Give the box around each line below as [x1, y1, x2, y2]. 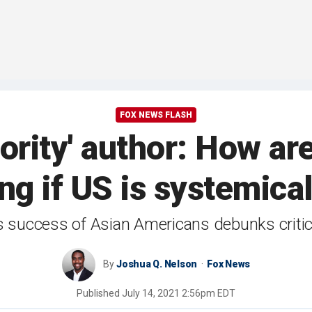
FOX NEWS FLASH [120, 110, 192, 120]
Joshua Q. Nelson [116, 258, 197, 270]
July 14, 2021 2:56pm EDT [122, 288, 235, 299]
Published [77, 288, 122, 299]
